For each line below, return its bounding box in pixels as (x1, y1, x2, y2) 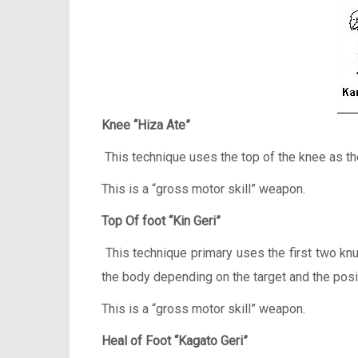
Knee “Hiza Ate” (101, 117, 190, 133)
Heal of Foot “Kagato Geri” (101, 333, 248, 348)
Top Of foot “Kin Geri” (101, 213, 221, 229)
